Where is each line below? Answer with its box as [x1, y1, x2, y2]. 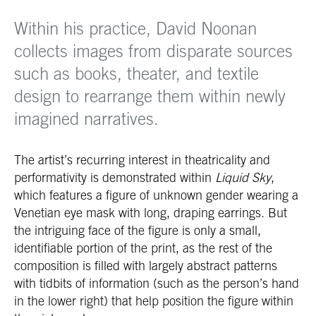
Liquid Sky [215, 169, 271, 185]
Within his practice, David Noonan [14, 18, 257, 38]
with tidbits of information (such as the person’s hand [14, 275, 299, 291]
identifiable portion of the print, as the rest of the [14, 240, 272, 255]
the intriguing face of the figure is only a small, [14, 222, 261, 238]
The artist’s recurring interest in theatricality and [14, 152, 270, 167]
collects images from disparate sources [14, 40, 293, 61]
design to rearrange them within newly [14, 85, 286, 106]
